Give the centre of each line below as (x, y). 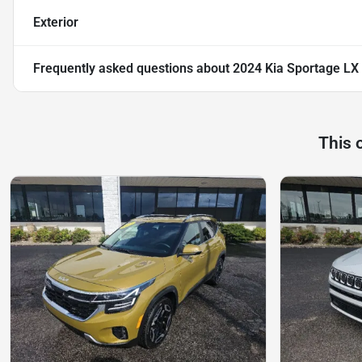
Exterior (56, 23)
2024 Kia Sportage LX (296, 69)
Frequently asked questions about (133, 69)
